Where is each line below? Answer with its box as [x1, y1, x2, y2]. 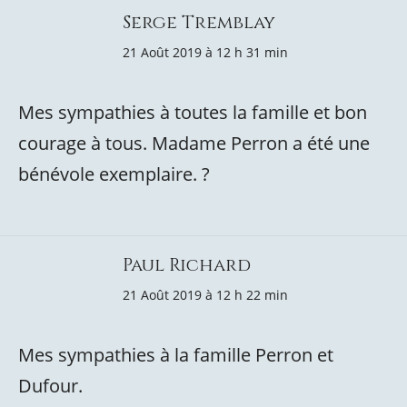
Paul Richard [123, 253, 251, 277]
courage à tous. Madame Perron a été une [18, 131, 370, 155]
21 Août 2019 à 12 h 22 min [123, 286, 288, 303]
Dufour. [18, 373, 83, 398]
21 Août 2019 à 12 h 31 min [123, 44, 288, 61]
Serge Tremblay [123, 10, 275, 35]
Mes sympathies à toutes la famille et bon [18, 100, 367, 124]
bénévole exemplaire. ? [18, 162, 210, 186]
